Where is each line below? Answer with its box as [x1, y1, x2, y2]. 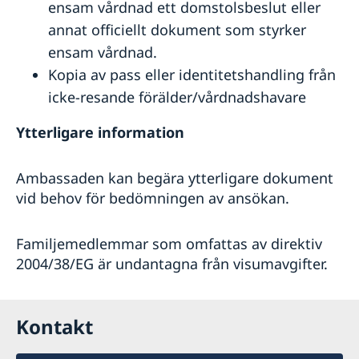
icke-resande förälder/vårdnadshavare [48, 87, 306, 107]
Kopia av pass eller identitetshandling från [48, 64, 336, 84]
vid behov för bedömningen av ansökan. [16, 188, 289, 208]
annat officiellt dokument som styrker [48, 19, 306, 39]
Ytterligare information [16, 122, 184, 142]
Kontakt [16, 313, 93, 340]
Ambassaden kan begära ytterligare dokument [16, 167, 333, 188]
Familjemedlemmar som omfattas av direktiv [16, 233, 322, 253]
